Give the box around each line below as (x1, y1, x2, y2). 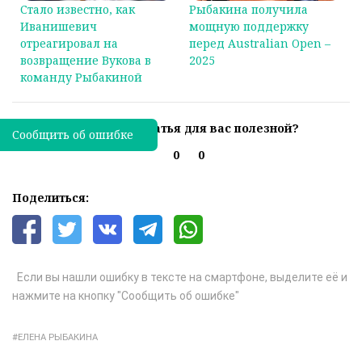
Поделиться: (12, 190, 89, 206)
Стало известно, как (20, 2, 135, 18)
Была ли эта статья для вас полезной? (63, 120, 299, 137)
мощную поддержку (189, 19, 309, 35)
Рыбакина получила (189, 2, 308, 18)
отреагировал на (20, 36, 118, 52)
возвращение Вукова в (20, 53, 151, 69)
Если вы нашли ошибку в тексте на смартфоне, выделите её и (12, 271, 347, 284)
